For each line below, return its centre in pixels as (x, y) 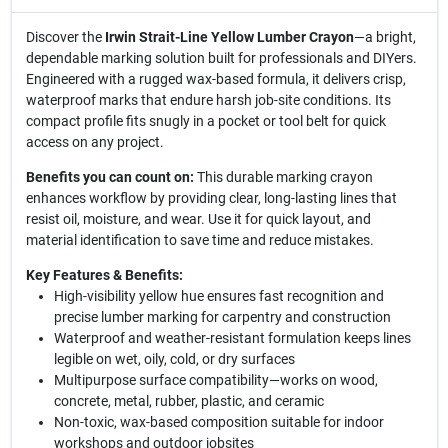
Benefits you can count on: (109, 177)
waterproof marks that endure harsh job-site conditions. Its (208, 100)
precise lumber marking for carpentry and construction (222, 317)
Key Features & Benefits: (104, 275)
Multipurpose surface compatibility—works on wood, (215, 380)
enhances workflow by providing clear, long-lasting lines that (211, 198)
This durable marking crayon (283, 177)
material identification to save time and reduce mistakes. (199, 240)
